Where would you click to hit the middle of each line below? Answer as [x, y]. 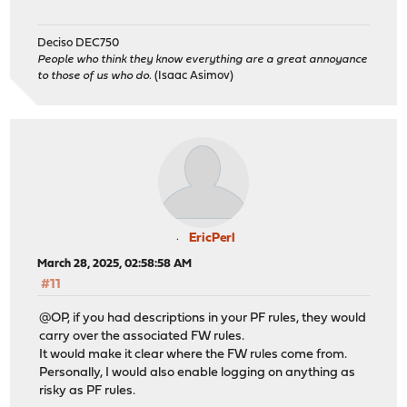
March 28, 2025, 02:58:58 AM [115, 264]
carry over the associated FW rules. [142, 336]
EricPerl [212, 239]
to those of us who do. [95, 76]
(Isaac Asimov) [193, 76]
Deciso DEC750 [79, 44]
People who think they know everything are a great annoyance [203, 60]
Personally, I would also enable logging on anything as [198, 372]
